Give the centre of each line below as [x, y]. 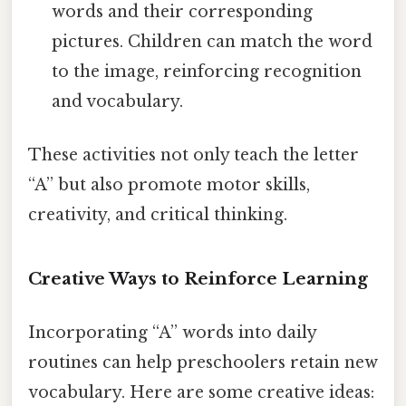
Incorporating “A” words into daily [172, 333]
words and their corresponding [183, 12]
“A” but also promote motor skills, [169, 185]
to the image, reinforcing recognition [207, 72]
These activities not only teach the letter [193, 155]
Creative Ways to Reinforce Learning [198, 279]
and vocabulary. [118, 102]
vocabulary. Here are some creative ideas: [201, 393]
